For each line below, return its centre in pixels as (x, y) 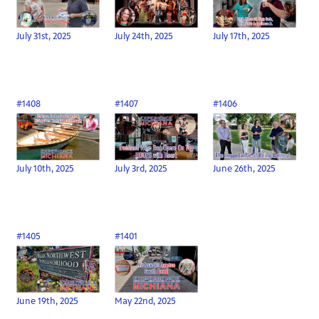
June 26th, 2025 (245, 169)
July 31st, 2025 (44, 36)
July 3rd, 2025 (141, 169)
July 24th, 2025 (144, 36)
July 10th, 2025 (46, 169)
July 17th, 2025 (242, 36)
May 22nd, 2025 (146, 302)
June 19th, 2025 (48, 302)
